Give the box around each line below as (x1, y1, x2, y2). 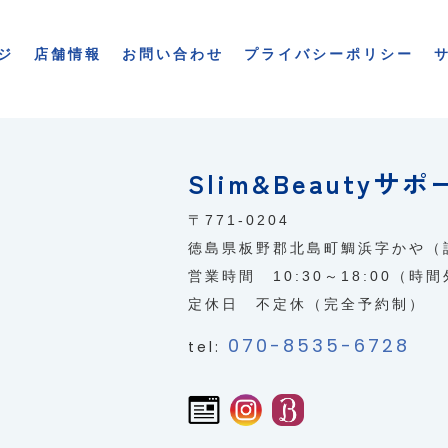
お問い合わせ (122, 46, 224, 63)
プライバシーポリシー (244, 46, 414, 63)
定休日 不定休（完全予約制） (188, 296, 427, 313)
